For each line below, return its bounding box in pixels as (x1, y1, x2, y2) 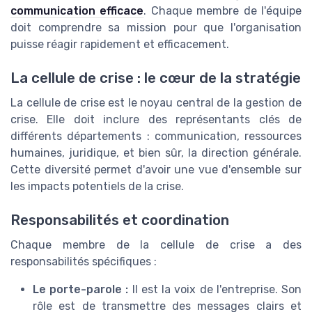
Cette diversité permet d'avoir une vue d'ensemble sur (10, 162, 302, 176)
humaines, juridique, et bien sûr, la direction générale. (10, 146, 302, 159)
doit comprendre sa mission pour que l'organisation (10, 20, 302, 34)
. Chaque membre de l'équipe (143, 3, 302, 17)
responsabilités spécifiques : (10, 255, 157, 269)
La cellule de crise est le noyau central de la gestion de (10, 95, 302, 109)
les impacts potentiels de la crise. (10, 179, 184, 193)
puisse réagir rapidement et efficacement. (10, 37, 229, 51)
